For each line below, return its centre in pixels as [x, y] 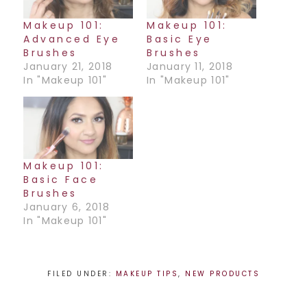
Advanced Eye [72, 39]
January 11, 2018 [190, 66]
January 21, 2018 [68, 66]
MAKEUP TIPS [147, 273]
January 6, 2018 [66, 207]
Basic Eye [180, 39]
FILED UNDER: [82, 273]
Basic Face [61, 179]
